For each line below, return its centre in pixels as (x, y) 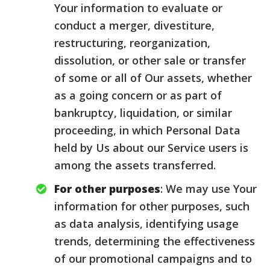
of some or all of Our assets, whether (153, 78)
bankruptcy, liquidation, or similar (143, 113)
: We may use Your (209, 189)
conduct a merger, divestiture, (134, 25)
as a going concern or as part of (138, 95)
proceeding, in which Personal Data (147, 130)
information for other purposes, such (152, 206)
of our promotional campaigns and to (153, 259)
